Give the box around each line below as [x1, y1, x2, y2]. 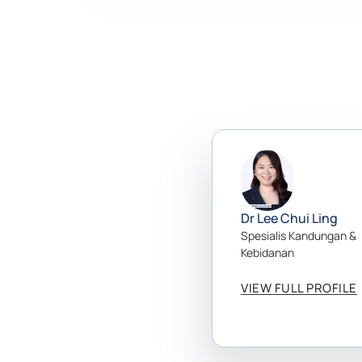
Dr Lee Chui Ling [241, 209, 339, 228]
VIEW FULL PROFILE [241, 279, 357, 297]
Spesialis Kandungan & [241, 228, 357, 244]
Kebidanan [241, 245, 295, 261]
